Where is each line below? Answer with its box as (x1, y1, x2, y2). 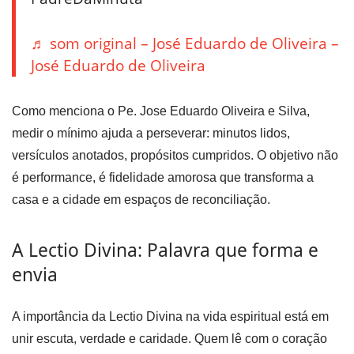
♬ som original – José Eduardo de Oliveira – (31, 32, 340, 54)
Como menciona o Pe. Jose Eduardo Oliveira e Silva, (12, 104, 310, 119)
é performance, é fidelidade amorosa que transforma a (12, 171, 314, 185)
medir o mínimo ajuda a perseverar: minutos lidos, (12, 126, 290, 141)
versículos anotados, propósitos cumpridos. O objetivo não (12, 149, 338, 163)
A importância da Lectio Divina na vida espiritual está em (12, 310, 329, 324)
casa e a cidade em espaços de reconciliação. (12, 193, 270, 207)
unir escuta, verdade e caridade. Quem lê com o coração (12, 332, 327, 346)
